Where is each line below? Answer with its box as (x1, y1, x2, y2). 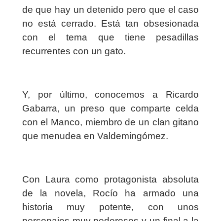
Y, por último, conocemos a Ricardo (22, 89, 199, 100)
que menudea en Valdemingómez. (22, 131, 168, 142)
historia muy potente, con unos (22, 202, 199, 213)
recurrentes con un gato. (22, 46, 126, 57)
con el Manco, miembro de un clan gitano (22, 117, 199, 128)
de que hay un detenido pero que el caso (22, 4, 199, 15)
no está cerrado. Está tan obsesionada (22, 18, 199, 29)
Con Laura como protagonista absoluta (22, 174, 199, 185)
